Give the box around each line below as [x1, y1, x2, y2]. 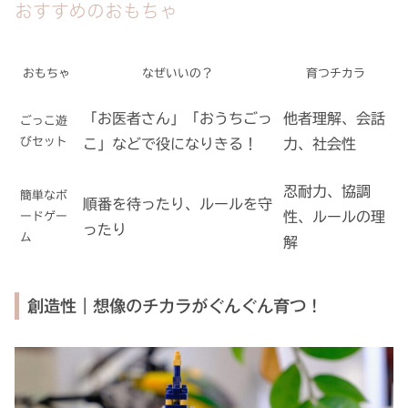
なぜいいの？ [142, 67, 213, 80]
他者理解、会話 [283, 111, 385, 127]
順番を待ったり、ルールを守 [83, 197, 272, 212]
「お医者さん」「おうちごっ [83, 111, 272, 127]
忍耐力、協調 [283, 184, 371, 199]
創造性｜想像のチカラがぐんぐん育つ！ [27, 297, 323, 314]
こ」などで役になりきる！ [83, 137, 258, 152]
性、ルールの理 [283, 209, 385, 225]
